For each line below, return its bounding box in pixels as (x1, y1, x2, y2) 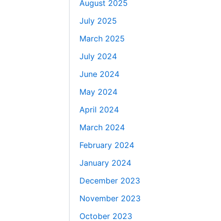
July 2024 (79, 51, 117, 62)
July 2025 (79, 16, 117, 26)
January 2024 (79, 158, 132, 168)
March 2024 (79, 122, 125, 133)
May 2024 (79, 87, 118, 97)
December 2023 (79, 176, 141, 186)
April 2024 (79, 105, 119, 115)
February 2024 (79, 140, 135, 150)
